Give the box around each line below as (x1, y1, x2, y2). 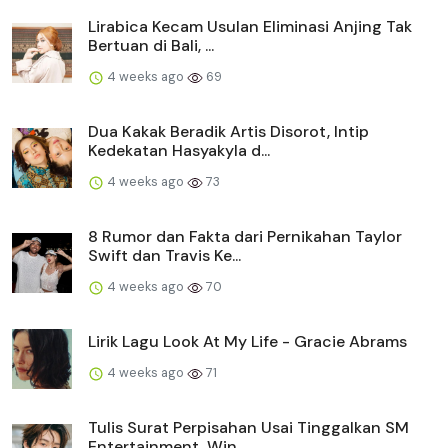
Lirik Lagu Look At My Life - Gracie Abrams (88, 330, 407, 352)
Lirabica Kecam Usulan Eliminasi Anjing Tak (88, 15, 412, 37)
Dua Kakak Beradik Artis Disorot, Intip (88, 120, 369, 142)
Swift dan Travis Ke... (88, 244, 241, 266)
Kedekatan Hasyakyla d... (88, 139, 270, 161)
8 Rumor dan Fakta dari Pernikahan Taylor (88, 225, 402, 247)
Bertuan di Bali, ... (88, 34, 214, 56)
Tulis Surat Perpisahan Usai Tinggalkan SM (88, 416, 409, 438)
